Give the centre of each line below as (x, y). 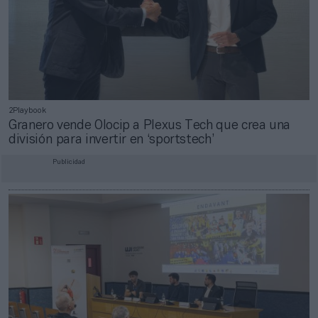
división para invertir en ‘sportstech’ (111, 141)
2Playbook (27, 111)
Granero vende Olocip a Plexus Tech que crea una (150, 126)
